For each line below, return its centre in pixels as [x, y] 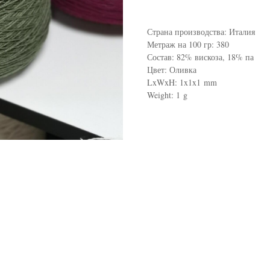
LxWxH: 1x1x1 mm [182, 83]
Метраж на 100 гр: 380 [188, 45]
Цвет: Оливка [172, 70]
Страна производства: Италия [201, 32]
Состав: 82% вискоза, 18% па [200, 57]
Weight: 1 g [167, 95]
